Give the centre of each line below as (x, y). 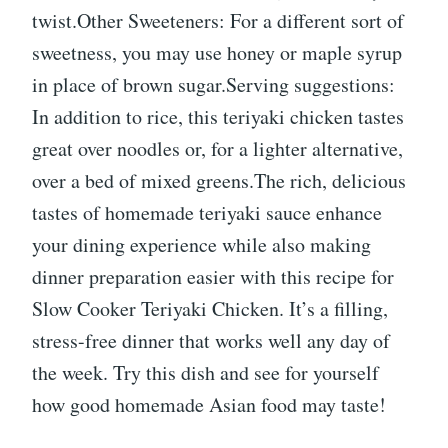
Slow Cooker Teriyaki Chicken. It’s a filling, (210, 309)
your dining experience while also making (201, 245)
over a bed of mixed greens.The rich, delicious (219, 181)
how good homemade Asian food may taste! (209, 405)
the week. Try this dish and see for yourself (205, 373)
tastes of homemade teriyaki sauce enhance (207, 213)
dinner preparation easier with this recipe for (213, 277)
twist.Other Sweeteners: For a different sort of (218, 21)
